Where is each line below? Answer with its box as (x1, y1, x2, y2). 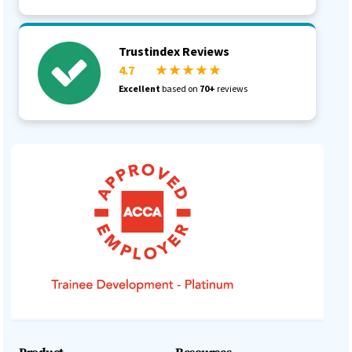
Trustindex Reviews (119, 43, 230, 60)
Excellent (119, 82, 161, 95)
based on (160, 82, 200, 95)
